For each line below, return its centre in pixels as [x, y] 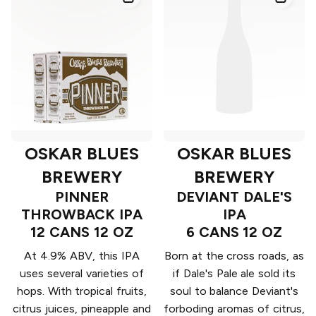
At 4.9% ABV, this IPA [82, 256]
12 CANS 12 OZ [82, 232]
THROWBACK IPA [82, 215]
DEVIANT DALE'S [234, 197]
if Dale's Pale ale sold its [234, 274]
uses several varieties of [82, 274]
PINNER [82, 197]
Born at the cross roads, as [234, 256]
